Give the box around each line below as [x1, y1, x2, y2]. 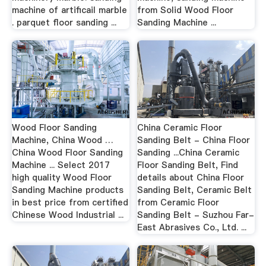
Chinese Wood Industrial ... [11, 208, 123, 221]
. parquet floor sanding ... [11, 16, 116, 28]
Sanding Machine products [11, 183, 123, 196]
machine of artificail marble [11, 4, 127, 16]
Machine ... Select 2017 [11, 159, 110, 171]
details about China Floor [137, 171, 245, 183]
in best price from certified [11, 196, 128, 208]
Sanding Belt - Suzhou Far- [137, 208, 255, 221]
